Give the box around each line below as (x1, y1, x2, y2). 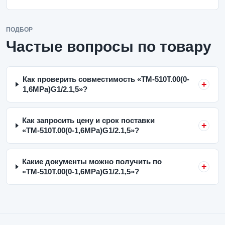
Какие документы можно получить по (22, 157, 162, 166)
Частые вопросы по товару (6, 38, 211, 55)
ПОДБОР (6, 26, 33, 33)
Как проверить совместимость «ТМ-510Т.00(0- (22, 75, 189, 83)
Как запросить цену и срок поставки (22, 116, 155, 125)
